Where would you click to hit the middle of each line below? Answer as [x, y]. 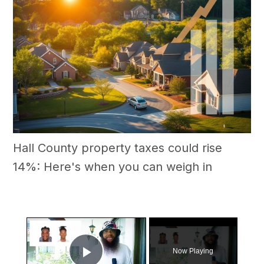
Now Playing [193, 251]
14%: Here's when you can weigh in [113, 167]
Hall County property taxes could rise [118, 148]
